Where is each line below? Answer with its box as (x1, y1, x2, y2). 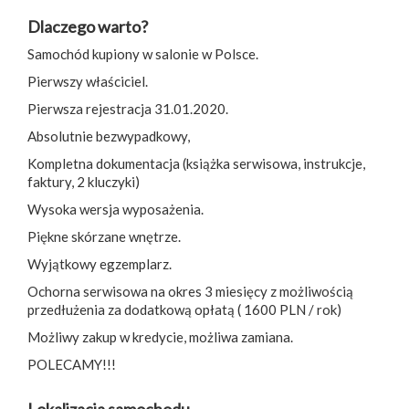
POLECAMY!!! (27, 355, 116, 372)
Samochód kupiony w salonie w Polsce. (27, 45, 258, 62)
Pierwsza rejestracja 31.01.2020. (27, 100, 228, 117)
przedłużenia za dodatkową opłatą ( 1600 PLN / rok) (27, 300, 341, 318)
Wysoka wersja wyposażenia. (27, 200, 206, 217)
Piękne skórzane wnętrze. (27, 227, 181, 245)
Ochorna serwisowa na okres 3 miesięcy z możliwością (27, 282, 353, 299)
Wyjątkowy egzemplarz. (27, 255, 172, 272)
